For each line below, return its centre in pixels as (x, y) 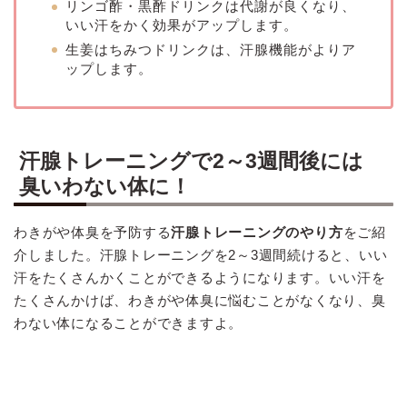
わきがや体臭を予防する (93, 232)
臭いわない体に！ (105, 186)
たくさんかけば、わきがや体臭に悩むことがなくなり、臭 (200, 300)
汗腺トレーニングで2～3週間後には (191, 160)
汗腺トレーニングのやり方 (257, 232)
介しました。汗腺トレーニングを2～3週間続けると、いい (201, 254)
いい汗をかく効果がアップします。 (182, 25)
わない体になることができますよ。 (129, 323)
